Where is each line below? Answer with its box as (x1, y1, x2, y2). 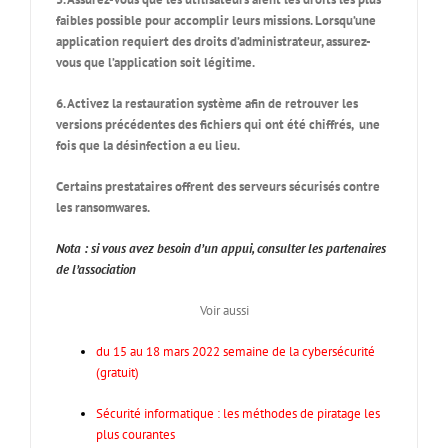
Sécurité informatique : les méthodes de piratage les (96, 405, 380, 422)
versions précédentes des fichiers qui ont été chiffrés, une (56, 116, 380, 133)
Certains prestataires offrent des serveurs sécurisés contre (56, 178, 380, 195)
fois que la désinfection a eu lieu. (56, 137, 240, 154)
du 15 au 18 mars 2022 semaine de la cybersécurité (96, 343, 375, 360)
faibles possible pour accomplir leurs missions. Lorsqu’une (56, 12, 376, 29)
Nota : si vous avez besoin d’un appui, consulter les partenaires (56, 240, 386, 257)
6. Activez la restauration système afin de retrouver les (56, 95, 358, 112)
